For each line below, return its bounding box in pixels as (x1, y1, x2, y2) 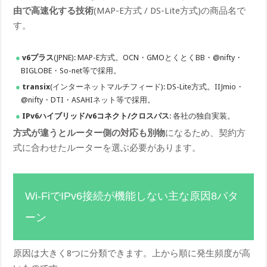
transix (22, 82, 51, 91)
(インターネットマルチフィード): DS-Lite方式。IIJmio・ (50, 82, 244, 91)
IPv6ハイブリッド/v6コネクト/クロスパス (22, 111, 170, 120)
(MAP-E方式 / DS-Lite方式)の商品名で (94, 5, 246, 16)
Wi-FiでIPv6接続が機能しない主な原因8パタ (25, 190, 239, 202)
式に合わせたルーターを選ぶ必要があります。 (13, 142, 201, 153)
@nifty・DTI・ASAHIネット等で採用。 (21, 95, 156, 104)
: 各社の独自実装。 (169, 111, 235, 120)
